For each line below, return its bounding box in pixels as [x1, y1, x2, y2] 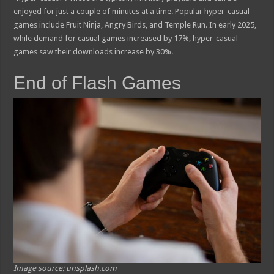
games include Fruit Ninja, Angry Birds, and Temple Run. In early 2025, [13, 20, 257, 30]
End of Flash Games [13, 73, 182, 94]
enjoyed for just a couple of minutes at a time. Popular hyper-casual [13, 7, 250, 17]
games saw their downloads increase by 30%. [13, 47, 174, 57]
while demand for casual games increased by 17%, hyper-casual [13, 34, 239, 43]
